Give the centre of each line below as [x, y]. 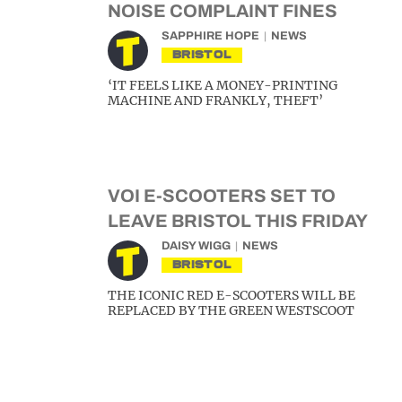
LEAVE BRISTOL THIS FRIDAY [238, 221]
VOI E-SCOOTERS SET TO [222, 196]
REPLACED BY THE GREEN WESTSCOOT [231, 310]
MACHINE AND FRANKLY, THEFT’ [215, 100]
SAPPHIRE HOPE [210, 36]
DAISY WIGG [196, 246]
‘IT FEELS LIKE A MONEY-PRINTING [223, 85]
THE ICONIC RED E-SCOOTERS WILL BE [232, 295]
